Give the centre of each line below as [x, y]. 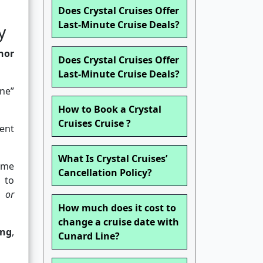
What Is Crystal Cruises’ [113, 159]
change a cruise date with [119, 222]
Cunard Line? [89, 236]
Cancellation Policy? [105, 173]
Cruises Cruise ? [95, 124]
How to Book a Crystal [110, 109]
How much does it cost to [117, 208]
